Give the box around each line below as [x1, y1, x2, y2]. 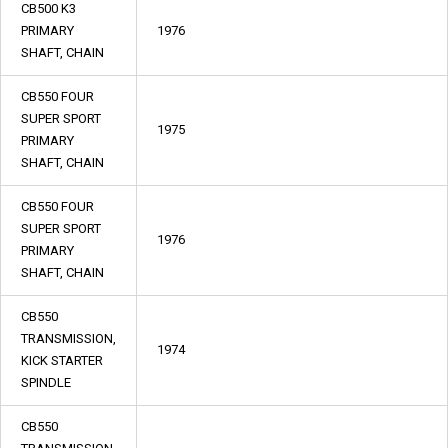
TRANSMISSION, [21, 331, 116, 346]
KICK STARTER [21, 353, 103, 368]
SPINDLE [21, 375, 71, 390]
